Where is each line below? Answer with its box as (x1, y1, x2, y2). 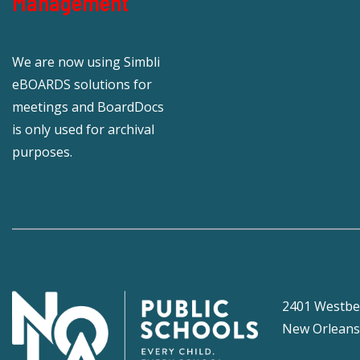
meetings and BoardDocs (12, 97, 164, 116)
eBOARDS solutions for (12, 75, 152, 93)
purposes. (12, 142, 72, 161)
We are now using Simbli (12, 52, 160, 71)
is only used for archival (12, 120, 154, 138)
